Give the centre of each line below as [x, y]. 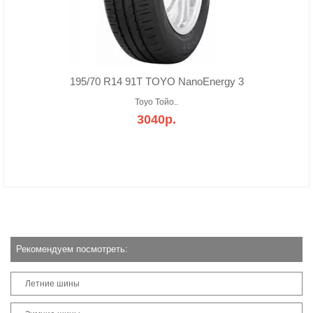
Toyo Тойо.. [156, 102]
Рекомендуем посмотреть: [72, 249]
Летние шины [52, 284]
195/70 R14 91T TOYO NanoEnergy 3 [156, 81]
